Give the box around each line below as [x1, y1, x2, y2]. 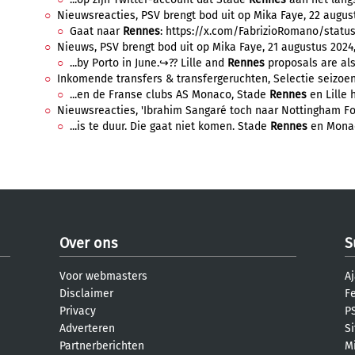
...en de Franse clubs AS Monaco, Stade [70, 88, 269, 101]
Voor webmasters [59, 269, 147, 283]
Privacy [59, 304, 96, 318]
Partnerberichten [59, 339, 144, 353]
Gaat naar [70, 25, 123, 38]
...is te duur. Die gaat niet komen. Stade [70, 120, 270, 133]
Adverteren [59, 322, 115, 335]
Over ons [59, 235, 117, 252]
